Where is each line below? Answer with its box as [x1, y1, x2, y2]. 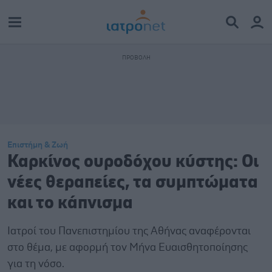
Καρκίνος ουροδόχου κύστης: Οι [7, 153, 259, 171]
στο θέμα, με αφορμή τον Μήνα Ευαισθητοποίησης [7, 242, 248, 253]
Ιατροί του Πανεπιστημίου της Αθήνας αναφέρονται [7, 226, 251, 237]
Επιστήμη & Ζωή [7, 141, 68, 149]
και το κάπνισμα [7, 194, 133, 212]
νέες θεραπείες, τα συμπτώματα [7, 174, 258, 191]
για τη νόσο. [7, 259, 64, 270]
